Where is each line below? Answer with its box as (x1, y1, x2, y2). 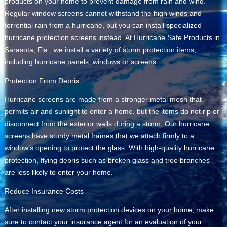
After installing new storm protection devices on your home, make (5, 206, 214, 214)
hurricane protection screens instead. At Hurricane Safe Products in (5, 33, 220, 42)
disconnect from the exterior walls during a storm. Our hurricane (5, 120, 210, 128)
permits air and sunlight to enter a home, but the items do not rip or (5, 107, 220, 116)
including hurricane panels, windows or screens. (5, 58, 159, 66)
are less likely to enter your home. (5, 168, 113, 177)
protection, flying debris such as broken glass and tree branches (5, 156, 210, 165)
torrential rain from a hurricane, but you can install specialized (5, 21, 202, 30)
